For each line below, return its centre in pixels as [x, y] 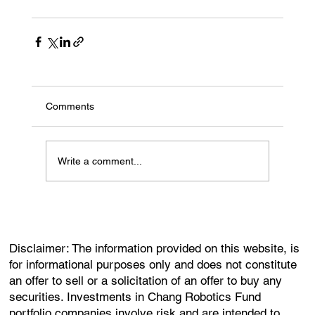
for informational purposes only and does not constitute [153, 265]
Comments [70, 107]
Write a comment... [99, 161]
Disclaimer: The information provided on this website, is [155, 249]
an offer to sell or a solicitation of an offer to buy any [146, 281]
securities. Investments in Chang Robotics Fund [135, 297]
